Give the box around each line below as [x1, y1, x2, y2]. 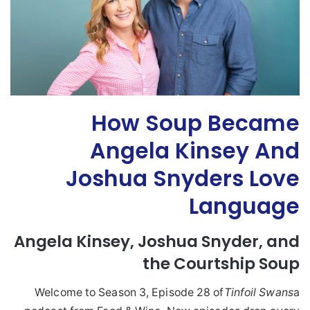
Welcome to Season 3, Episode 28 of [35, 285, 224, 299]
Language [189, 190, 300, 221]
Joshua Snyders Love [66, 163, 300, 194]
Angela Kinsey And [90, 135, 300, 166]
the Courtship [143, 253, 259, 275]
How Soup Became [91, 107, 300, 138]
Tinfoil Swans [224, 285, 293, 299]
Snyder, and [198, 230, 300, 253]
